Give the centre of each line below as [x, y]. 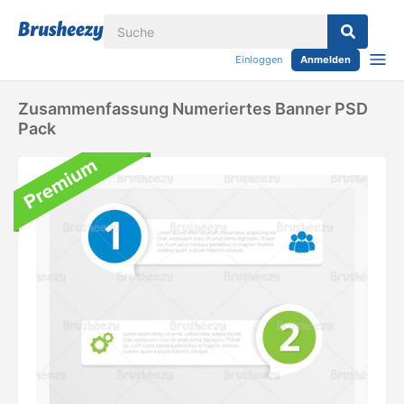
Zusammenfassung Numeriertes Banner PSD [193, 109]
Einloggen [259, 60]
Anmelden [326, 60]
